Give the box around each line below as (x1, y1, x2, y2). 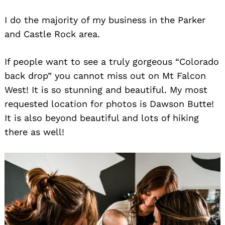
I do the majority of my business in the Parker (5, 14, 205, 25)
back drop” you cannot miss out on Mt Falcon (5, 70, 206, 81)
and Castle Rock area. (5, 28, 100, 39)
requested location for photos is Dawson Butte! (5, 98, 214, 109)
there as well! (5, 126, 64, 137)
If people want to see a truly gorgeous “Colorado (5, 56, 219, 67)
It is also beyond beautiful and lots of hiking (5, 112, 199, 123)
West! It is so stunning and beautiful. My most (5, 84, 207, 95)
